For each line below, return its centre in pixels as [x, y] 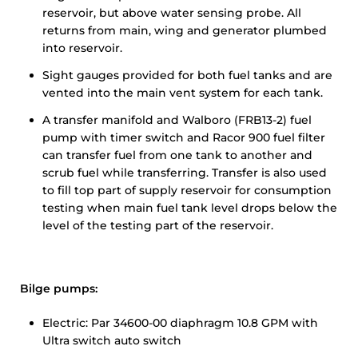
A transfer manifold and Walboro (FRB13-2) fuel [177, 120]
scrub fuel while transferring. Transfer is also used [185, 173]
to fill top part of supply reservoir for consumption [187, 190]
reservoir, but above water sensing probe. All [172, 13]
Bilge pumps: [59, 288]
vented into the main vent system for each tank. [183, 93]
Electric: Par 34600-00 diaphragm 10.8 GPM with [180, 323]
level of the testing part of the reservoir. [158, 225]
